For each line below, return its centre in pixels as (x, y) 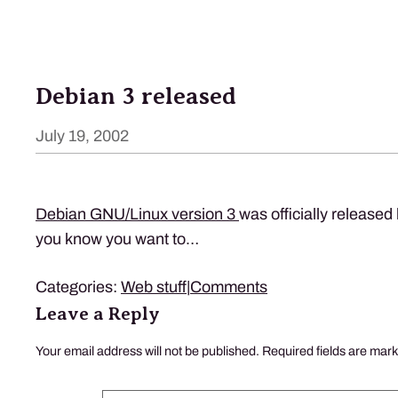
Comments (229, 287)
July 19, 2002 (82, 136)
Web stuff (154, 287)
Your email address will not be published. (147, 350)
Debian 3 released (136, 96)
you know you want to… (117, 239)
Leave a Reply (98, 313)
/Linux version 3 (182, 214)
